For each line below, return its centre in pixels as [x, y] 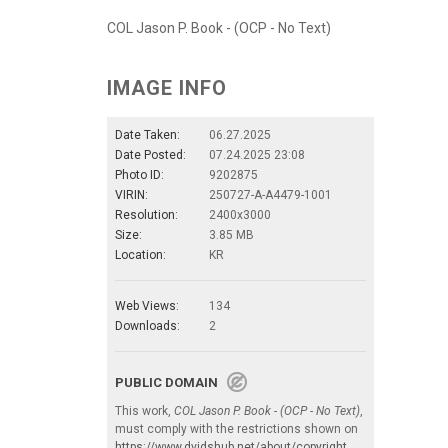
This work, [144, 410]
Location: [140, 254]
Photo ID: [139, 174]
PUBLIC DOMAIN [171, 382]
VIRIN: [131, 194]
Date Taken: [147, 134]
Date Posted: [150, 154]
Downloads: [147, 325]
